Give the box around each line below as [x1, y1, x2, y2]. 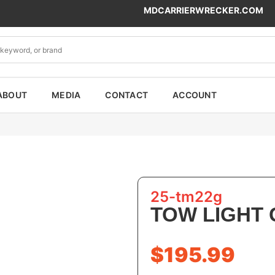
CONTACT [105, 90, 148, 101]
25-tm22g [150, 188, 222, 206]
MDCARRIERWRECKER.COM [144, 5, 263, 15]
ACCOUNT [172, 90, 217, 101]
